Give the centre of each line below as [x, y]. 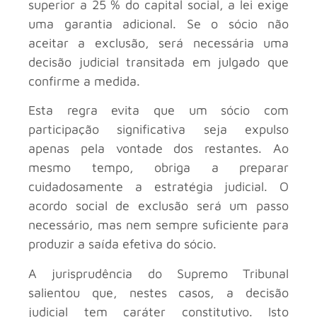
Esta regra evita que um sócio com [158, 110]
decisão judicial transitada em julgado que [158, 62]
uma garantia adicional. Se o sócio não [158, 23]
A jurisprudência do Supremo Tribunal [158, 273]
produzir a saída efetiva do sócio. [122, 244]
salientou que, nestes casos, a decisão [158, 292]
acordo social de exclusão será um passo [158, 206]
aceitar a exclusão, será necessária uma [158, 42]
